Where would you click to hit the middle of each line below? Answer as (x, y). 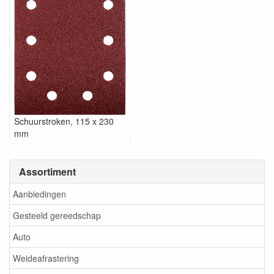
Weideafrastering (46, 258)
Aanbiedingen (39, 194)
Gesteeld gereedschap (57, 216)
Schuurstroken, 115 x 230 (64, 121)
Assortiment (47, 171)
